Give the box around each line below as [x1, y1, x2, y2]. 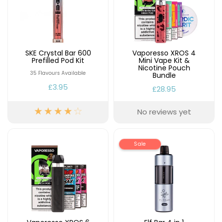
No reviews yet [137, 106, 191, 117]
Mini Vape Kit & [138, 55, 190, 65]
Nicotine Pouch [138, 63, 190, 73]
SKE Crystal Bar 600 [25, 48, 91, 58]
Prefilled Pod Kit [32, 55, 84, 65]
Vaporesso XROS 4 [132, 48, 196, 58]
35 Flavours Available [30, 69, 86, 77]
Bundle [152, 70, 176, 80]
